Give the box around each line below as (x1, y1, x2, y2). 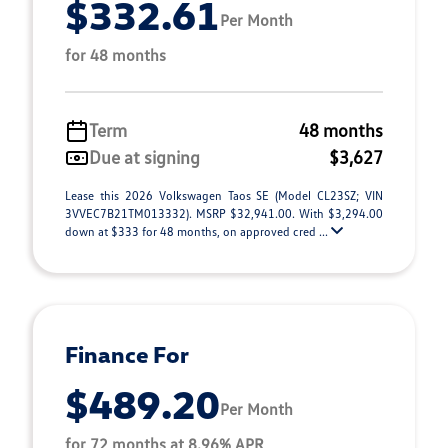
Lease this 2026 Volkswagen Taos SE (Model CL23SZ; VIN (65, 188, 383, 203)
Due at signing (89, 146, 200, 168)
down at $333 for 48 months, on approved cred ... (65, 224, 331, 239)
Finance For (65, 340, 189, 368)
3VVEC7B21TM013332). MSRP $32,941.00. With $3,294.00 (65, 206, 383, 221)
